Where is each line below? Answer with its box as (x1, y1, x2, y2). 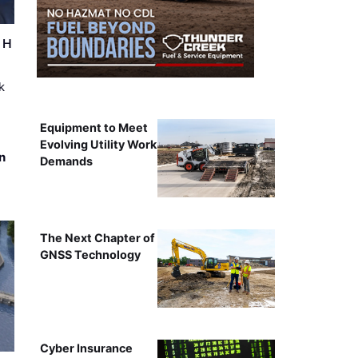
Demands (39, 153, 93, 168)
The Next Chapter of (39, 230, 155, 245)
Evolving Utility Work (39, 137, 157, 151)
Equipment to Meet (39, 120, 148, 134)
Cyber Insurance (39, 340, 133, 355)
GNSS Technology (39, 247, 141, 261)
